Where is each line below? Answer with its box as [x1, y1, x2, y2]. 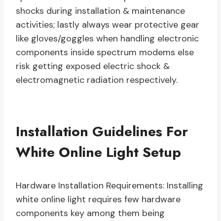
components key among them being [16, 207, 165, 220]
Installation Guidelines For [16, 121, 188, 142]
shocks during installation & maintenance [16, 5, 185, 17]
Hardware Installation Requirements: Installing [16, 180, 203, 192]
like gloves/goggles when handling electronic [16, 33, 199, 45]
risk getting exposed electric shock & [16, 60, 170, 73]
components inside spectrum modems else [16, 46, 194, 59]
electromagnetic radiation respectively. [16, 74, 178, 86]
